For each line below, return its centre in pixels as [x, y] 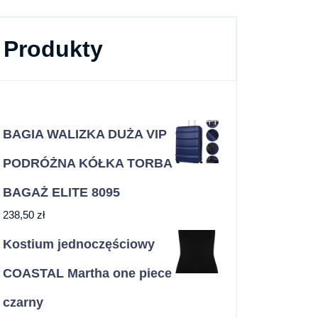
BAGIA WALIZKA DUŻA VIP [85, 134]
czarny [23, 302]
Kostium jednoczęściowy [79, 244]
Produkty [53, 49]
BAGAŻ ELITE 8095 [61, 192]
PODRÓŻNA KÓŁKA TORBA [87, 163]
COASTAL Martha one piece [87, 273]
